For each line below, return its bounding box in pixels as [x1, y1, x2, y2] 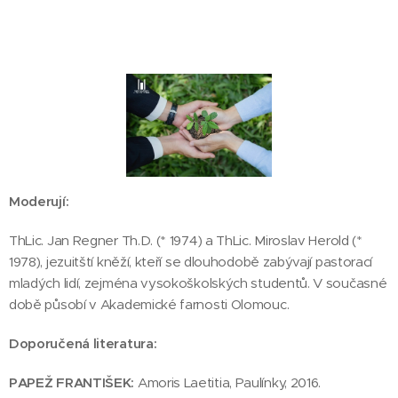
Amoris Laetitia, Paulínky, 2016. [137, 374, 322, 392]
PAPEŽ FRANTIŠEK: [9, 374, 138, 392]
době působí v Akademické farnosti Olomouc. [9, 296, 290, 314]
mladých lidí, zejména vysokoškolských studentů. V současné [9, 275, 387, 292]
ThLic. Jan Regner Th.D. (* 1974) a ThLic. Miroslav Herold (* [9, 232, 362, 250]
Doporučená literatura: [9, 335, 157, 353]
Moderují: [9, 193, 69, 211]
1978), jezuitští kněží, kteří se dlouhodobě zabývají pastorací [9, 253, 373, 271]
